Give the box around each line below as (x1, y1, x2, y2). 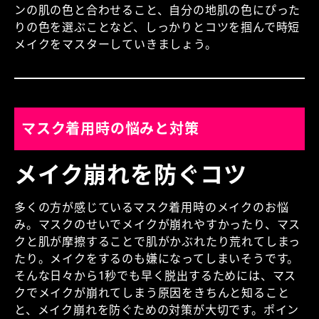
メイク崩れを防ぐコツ (14, 159, 247, 189)
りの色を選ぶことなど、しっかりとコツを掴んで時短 (14, 19, 300, 35)
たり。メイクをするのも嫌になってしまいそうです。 (14, 251, 300, 266)
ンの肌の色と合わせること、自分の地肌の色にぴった (14, 2, 301, 18)
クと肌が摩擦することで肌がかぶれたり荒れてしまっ (14, 234, 301, 249)
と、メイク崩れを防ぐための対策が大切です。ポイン (14, 302, 300, 318)
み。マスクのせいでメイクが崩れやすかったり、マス (14, 216, 301, 232)
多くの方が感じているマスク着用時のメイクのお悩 (14, 199, 289, 215)
